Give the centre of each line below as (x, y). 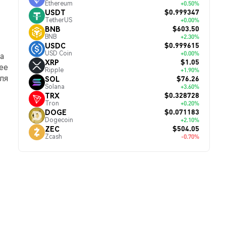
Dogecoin (59, 120)
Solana (55, 86)
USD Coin (59, 53)
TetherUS (59, 20)
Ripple (54, 70)
